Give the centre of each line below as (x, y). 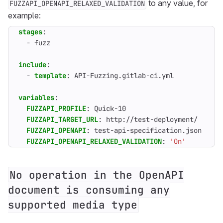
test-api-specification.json (148, 130)
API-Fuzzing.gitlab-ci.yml (124, 76)
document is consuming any (89, 190)
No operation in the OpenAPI (97, 175)
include (32, 65)
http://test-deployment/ (152, 119)
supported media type (73, 205)
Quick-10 (110, 109)
